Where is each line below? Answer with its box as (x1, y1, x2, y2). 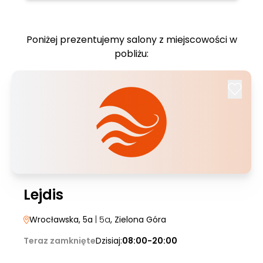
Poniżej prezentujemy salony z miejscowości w (26, 33, 237, 46)
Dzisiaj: (96, 235, 122, 247)
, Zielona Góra (110, 214, 166, 225)
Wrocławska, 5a (29, 214, 93, 225)
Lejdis (23, 185, 63, 204)
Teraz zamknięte (23, 235, 96, 247)
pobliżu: (114, 47, 149, 60)
